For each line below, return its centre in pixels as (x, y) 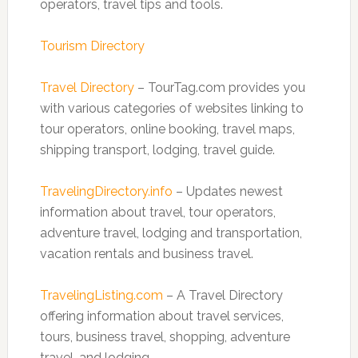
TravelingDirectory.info (106, 191)
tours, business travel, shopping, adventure (165, 337)
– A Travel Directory (223, 295)
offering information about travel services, (161, 316)
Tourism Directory (92, 46)
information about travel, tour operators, (157, 212)
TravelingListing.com (101, 295)
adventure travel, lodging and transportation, (171, 233)
